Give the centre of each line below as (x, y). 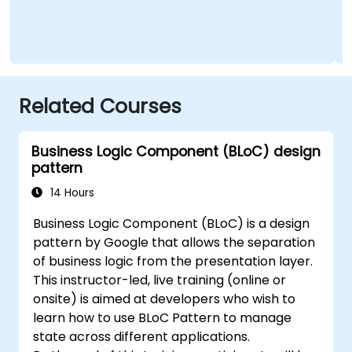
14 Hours (71, 193)
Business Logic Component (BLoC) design (176, 152)
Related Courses (100, 107)
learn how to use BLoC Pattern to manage (163, 318)
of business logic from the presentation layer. (173, 262)
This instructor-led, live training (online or (160, 280)
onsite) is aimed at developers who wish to (165, 299)
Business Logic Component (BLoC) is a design (172, 224)
